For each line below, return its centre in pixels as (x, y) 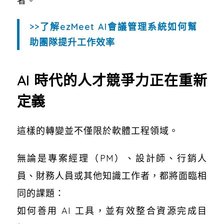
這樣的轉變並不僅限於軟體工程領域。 (97, 130)
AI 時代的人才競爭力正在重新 (112, 80)
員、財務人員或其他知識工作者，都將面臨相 (112, 175)
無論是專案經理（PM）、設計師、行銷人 (112, 158)
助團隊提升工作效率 (72, 42)
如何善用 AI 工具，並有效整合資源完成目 (112, 210)
